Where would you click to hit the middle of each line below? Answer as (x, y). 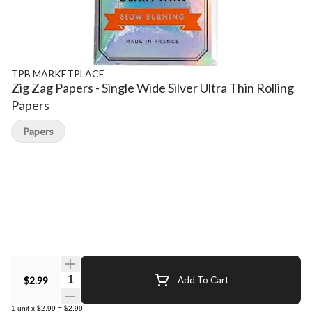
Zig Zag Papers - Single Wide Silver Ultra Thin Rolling (153, 88)
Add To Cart (203, 280)
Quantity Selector (101, 278)
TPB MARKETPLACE (58, 73)
